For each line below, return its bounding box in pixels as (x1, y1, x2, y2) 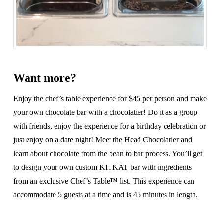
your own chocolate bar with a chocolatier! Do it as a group (13, 108, 197, 117)
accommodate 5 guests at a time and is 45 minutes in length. (13, 191, 198, 199)
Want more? (13, 71, 76, 84)
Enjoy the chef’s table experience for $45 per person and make (13, 94, 207, 103)
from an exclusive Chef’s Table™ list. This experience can (13, 177, 194, 186)
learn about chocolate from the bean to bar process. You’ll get (13, 149, 202, 158)
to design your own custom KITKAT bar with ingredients (13, 163, 192, 172)
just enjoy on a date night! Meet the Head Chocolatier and (13, 136, 192, 144)
